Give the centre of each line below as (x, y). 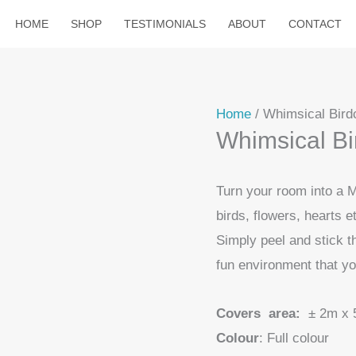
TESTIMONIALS (164, 24)
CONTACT (315, 24)
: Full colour (294, 338)
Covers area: (258, 313)
